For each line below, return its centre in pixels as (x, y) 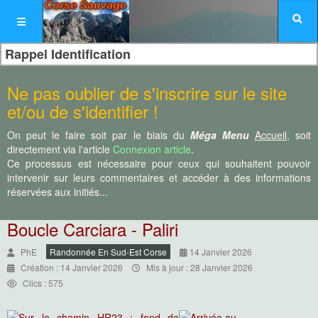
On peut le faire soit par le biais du (99, 135)
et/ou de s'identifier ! (83, 111)
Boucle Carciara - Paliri (93, 229)
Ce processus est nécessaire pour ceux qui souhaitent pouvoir (159, 163)
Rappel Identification (68, 54)
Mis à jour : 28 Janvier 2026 (199, 267)
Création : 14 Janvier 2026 (72, 267)
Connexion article (152, 149)
